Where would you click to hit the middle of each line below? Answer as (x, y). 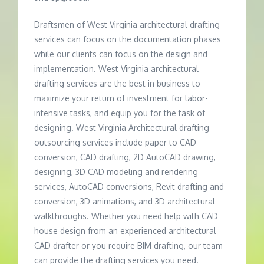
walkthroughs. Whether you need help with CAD (126, 216)
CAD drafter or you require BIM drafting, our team (129, 246)
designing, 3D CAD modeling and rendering (116, 172)
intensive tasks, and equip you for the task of (120, 113)
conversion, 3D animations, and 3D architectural (125, 202)
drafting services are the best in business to (118, 84)
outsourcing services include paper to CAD (115, 143)
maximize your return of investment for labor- (121, 98)
